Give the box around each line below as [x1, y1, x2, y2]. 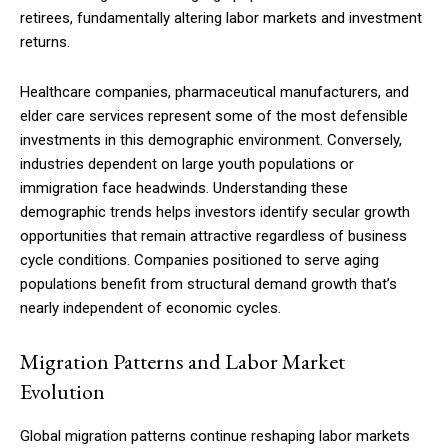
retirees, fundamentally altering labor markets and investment [20, 9, 422, 28]
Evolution [20, 377, 105, 407]
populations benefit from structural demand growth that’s [20, 275, 397, 294]
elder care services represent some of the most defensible [20, 107, 408, 126]
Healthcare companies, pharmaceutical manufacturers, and [20, 83, 409, 102]
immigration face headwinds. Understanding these [20, 179, 348, 198]
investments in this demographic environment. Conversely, [20, 131, 402, 150]
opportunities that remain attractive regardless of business [20, 227, 407, 246]
